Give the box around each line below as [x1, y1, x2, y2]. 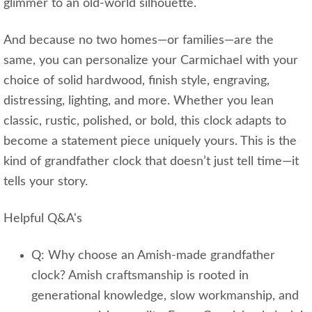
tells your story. [3, 175, 88, 189]
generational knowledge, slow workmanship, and [31, 290, 299, 303]
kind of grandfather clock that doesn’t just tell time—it [3, 155, 299, 169]
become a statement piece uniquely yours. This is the [3, 135, 297, 148]
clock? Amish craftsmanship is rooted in [31, 270, 249, 283]
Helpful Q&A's [3, 212, 82, 226]
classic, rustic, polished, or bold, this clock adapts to [3, 115, 286, 128]
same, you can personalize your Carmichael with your [3, 54, 298, 68]
